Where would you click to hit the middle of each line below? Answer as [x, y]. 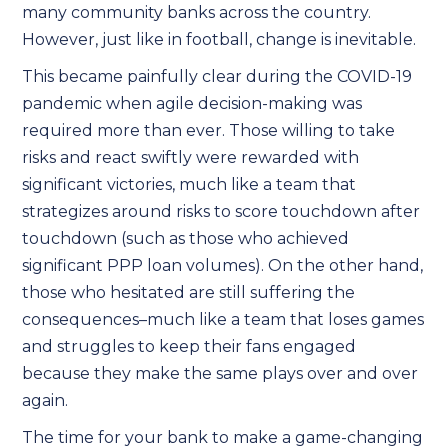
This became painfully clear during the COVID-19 [217, 76]
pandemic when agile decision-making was [192, 103]
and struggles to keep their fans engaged [189, 346]
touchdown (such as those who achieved [186, 238]
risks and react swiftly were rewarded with [191, 157]
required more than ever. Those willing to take [209, 130]
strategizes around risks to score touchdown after [221, 211]
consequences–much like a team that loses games [223, 319]
